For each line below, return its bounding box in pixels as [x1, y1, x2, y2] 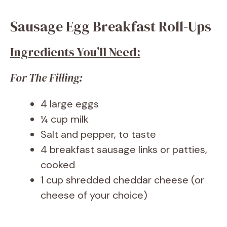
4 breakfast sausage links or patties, [41, 143, 207, 157]
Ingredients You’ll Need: [10, 44, 140, 61]
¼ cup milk [41, 112, 89, 126]
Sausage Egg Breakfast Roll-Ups [10, 17, 211, 36]
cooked [41, 158, 75, 172]
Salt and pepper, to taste [41, 128, 156, 141]
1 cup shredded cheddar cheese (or [41, 173, 204, 187]
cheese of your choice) [41, 188, 147, 202]
